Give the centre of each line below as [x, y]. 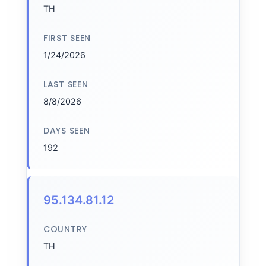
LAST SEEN [66, 84]
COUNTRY [65, 229]
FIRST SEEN [67, 38]
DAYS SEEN [67, 131]
